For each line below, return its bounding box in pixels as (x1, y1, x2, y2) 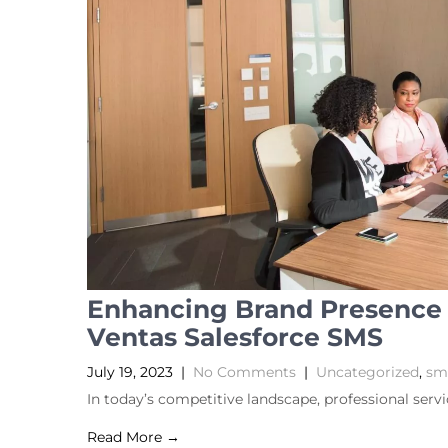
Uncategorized (316, 363, 419, 382)
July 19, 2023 (87, 363, 173, 382)
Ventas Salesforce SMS (87, 322, 383, 353)
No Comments (193, 363, 296, 382)
